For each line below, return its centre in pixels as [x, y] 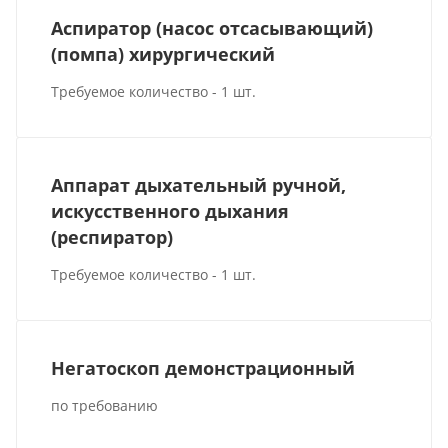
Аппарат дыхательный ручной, [199, 184]
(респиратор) [112, 236]
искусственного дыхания [170, 210]
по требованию [105, 406]
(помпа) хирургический [163, 53]
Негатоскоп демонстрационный [203, 368]
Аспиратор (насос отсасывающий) [212, 27]
